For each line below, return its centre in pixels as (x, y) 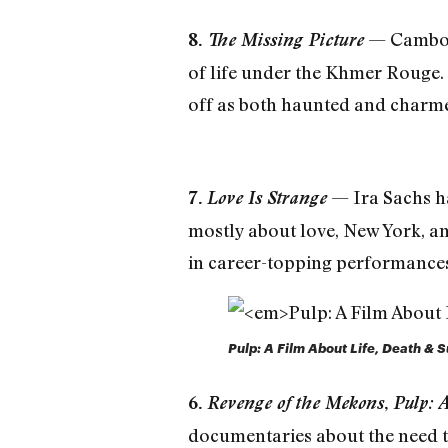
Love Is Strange (266, 197)
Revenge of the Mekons (295, 402)
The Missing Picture (285, 40)
